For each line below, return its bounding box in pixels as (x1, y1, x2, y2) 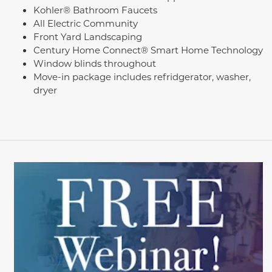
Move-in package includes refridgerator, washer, (33, 70, 251, 83)
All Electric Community (33, 16, 138, 29)
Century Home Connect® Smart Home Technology (33, 43, 263, 56)
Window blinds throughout (33, 56, 156, 69)
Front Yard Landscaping (33, 30, 142, 42)
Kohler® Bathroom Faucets (33, 3, 157, 16)
